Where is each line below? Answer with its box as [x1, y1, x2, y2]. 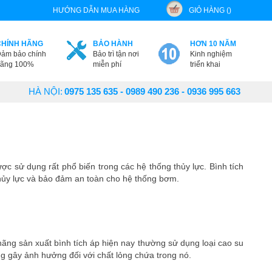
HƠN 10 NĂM [189, 39, 236, 48]
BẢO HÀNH [92, 39, 133, 48]
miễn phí [92, 60, 121, 69]
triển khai [189, 60, 220, 69]
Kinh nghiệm [189, 50, 232, 58]
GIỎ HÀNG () [188, 6, 231, 15]
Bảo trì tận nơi [92, 50, 139, 58]
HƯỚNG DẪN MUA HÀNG [52, 6, 140, 15]
